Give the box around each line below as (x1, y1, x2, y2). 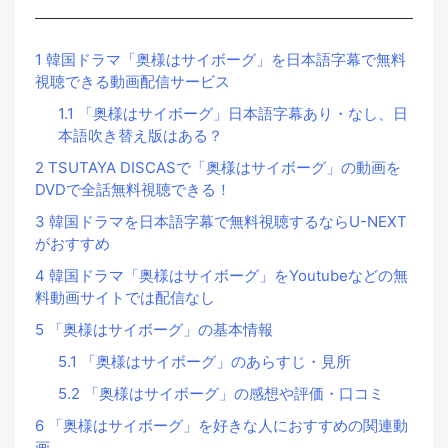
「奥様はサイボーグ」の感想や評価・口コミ (79, 383, 384, 403)
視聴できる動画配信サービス (35, 71, 230, 91)
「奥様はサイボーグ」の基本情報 (44, 319, 273, 339)
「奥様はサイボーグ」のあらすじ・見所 (76, 351, 351, 371)
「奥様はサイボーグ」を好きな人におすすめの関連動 (44, 415, 408, 435)
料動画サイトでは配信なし (35, 287, 215, 307)
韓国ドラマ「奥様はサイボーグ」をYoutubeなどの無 (45, 265, 408, 285)
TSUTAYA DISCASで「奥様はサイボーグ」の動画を (44, 157, 401, 177)
